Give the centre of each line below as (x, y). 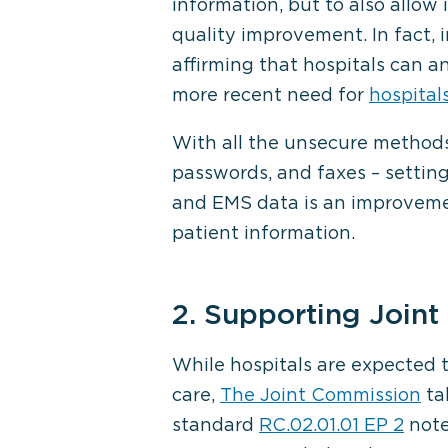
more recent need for (270, 94)
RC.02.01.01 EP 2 (331, 424)
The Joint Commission (320, 394)
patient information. (263, 232)
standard (215, 424)
